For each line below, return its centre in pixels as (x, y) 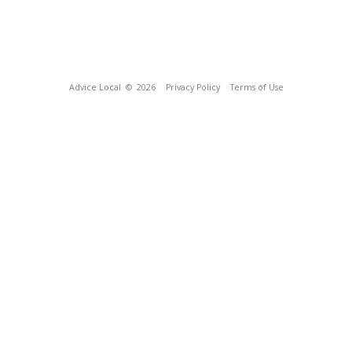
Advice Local (95, 87)
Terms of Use (257, 87)
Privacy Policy (192, 87)
